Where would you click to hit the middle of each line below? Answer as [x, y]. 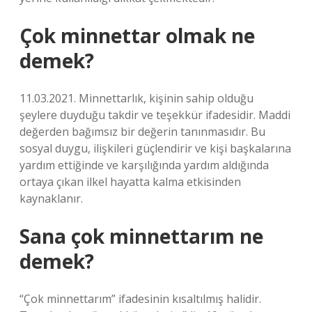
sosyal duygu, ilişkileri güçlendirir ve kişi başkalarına [155, 148]
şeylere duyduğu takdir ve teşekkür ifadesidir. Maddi [155, 115]
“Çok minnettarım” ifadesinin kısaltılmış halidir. [140, 299]
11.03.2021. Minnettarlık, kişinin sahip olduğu [136, 98]
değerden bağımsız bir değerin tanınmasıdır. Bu [142, 132]
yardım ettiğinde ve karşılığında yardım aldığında [144, 165]
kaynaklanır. [51, 198]
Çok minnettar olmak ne [137, 36]
